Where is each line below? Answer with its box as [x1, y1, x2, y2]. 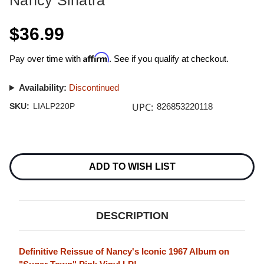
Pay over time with [9, 54, 83, 64]
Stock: [9, 156, 32, 166]
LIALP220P [32, 101, 75, 111]
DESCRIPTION [95, 210, 169, 222]
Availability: [18, 82, 67, 93]
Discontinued [68, 82, 119, 93]
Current [9, 145, 34, 154]
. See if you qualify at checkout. [109, 54, 229, 64]
